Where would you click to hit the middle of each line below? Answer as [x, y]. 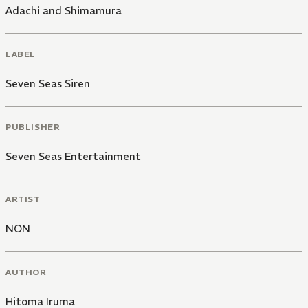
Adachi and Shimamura [64, 11]
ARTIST [23, 199]
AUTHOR [26, 272]
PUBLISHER [33, 126]
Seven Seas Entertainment [73, 156]
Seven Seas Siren [48, 83]
